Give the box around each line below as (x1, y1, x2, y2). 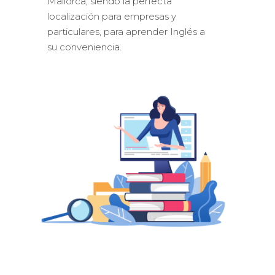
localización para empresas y (47, 10, 177, 22)
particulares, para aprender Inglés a (47, 25, 206, 37)
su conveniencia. (47, 41, 122, 53)
